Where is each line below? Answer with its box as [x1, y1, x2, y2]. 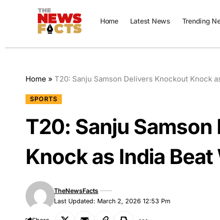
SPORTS [29, 95, 57, 103]
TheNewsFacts [54, 187, 99, 194]
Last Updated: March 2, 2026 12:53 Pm [54, 197, 171, 205]
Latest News [130, 17, 170, 25]
